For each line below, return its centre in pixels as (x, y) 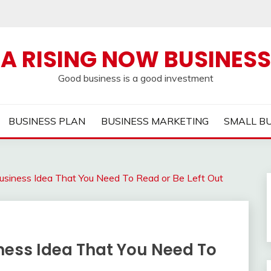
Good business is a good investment (135, 78)
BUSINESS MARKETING (155, 121)
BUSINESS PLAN (47, 121)
